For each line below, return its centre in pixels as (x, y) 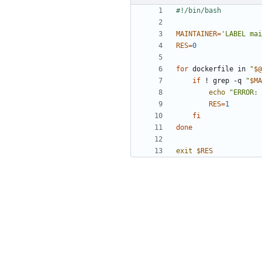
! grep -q (223, 81)
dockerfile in (219, 69)
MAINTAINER (196, 34)
